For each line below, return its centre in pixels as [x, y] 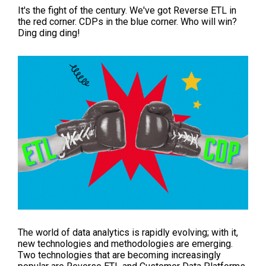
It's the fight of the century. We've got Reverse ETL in [127, 11]
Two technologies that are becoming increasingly [119, 255]
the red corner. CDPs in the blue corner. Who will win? [127, 22]
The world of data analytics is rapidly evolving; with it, [128, 232]
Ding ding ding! [49, 33]
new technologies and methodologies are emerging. [125, 243]
